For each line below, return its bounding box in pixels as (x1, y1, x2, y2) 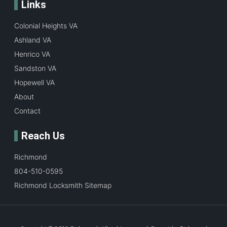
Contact (14, 106, 41, 115)
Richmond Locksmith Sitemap (14, 180, 111, 190)
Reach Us (21, 129, 65, 142)
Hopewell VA (14, 78, 55, 87)
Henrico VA (14, 49, 50, 58)
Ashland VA (14, 35, 51, 44)
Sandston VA (14, 63, 56, 72)
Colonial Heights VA (14, 21, 78, 30)
